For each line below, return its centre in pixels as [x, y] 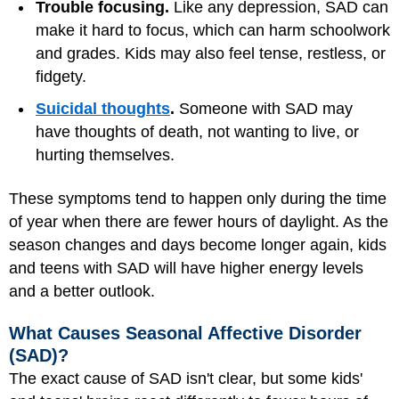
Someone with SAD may [264, 109]
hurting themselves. [105, 155]
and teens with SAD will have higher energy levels [186, 268]
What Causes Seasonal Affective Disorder [185, 334]
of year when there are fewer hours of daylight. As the [199, 221]
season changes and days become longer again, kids [198, 244]
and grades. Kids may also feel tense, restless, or [211, 54]
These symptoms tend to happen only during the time [198, 198]
